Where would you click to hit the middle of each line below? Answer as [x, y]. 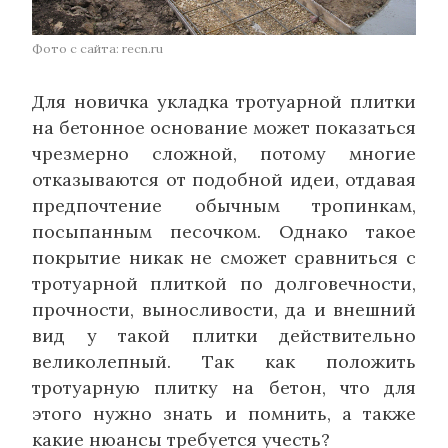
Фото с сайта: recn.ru [97, 49]
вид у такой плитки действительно [224, 336]
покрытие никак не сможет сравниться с [224, 258]
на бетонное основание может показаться [224, 128]
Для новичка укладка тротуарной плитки [224, 102]
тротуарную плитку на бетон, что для [224, 388]
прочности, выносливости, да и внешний [224, 310]
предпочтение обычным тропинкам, [224, 206]
